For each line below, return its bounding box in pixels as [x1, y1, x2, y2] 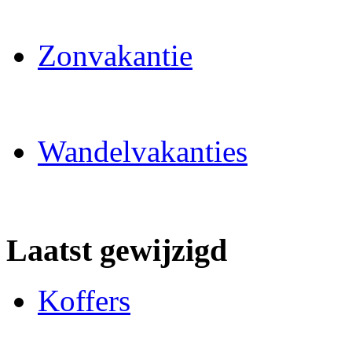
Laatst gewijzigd [6, 232, 227, 268]
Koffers [38, 284, 130, 318]
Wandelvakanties [38, 134, 247, 169]
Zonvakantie [38, 38, 192, 73]
